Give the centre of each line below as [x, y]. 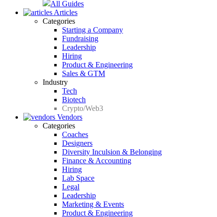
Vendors [70, 117]
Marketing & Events [93, 204]
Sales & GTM [84, 73]
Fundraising [80, 39]
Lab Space [78, 178]
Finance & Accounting [97, 161]
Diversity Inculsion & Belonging [112, 152]
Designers [77, 143]
